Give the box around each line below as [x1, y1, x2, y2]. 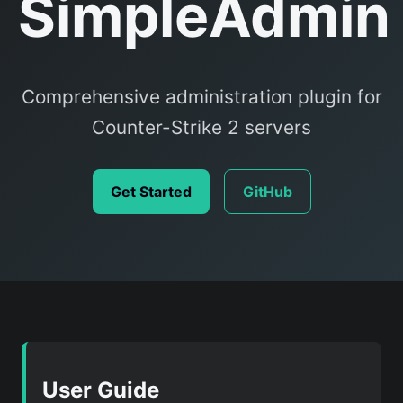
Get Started [110, 182, 192, 201]
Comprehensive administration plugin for [21, 85, 382, 108]
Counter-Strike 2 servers [92, 115, 311, 139]
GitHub [242, 182, 292, 201]
